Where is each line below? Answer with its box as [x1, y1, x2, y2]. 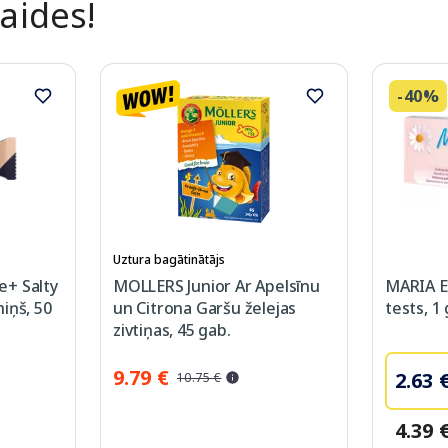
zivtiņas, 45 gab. [113, 319, 231, 342]
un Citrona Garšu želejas [113, 297, 297, 320]
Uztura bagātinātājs [113, 251, 225, 269]
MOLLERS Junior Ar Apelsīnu [113, 275, 320, 298]
